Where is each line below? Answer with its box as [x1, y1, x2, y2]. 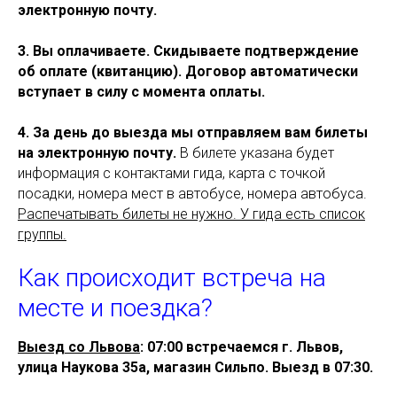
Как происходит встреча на [18, 263, 326, 293]
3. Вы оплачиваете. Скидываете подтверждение [18, 43, 359, 60]
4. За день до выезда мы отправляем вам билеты [18, 124, 368, 142]
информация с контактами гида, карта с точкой [18, 165, 325, 183]
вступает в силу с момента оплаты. [18, 83, 265, 101]
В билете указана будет [180, 144, 334, 162]
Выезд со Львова [18, 339, 140, 356]
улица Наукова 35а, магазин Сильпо [18, 359, 265, 377]
